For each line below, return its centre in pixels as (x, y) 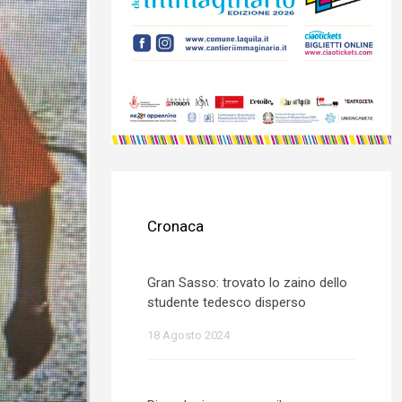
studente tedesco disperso (227, 302)
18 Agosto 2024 (188, 335)
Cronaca (175, 226)
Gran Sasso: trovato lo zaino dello (247, 283)
